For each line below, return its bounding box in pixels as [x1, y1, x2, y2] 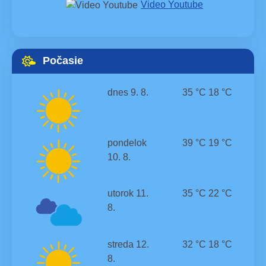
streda [107, 239, 134, 249]
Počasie [42, 55, 83, 67]
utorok [107, 188, 134, 199]
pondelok [107, 138, 147, 148]
